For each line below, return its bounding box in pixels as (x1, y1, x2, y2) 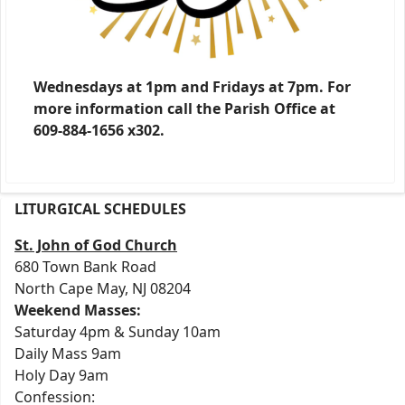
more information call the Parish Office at (33, 98, 335, 118)
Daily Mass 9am (14, 343, 121, 363)
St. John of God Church (14, 234, 177, 255)
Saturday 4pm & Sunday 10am (14, 321, 221, 342)
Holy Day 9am (14, 364, 108, 385)
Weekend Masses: (14, 299, 141, 320)
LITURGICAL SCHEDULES (14, 198, 186, 219)
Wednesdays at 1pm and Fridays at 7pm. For (33, 76, 351, 97)
